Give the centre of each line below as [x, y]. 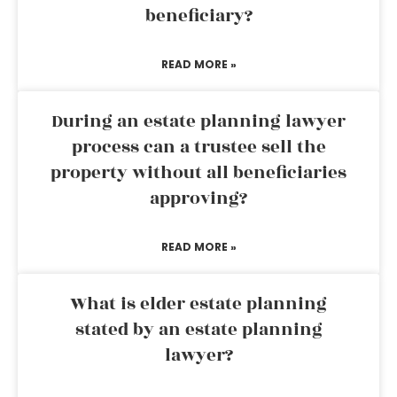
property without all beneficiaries [198, 173]
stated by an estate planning [198, 330]
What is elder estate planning [198, 304]
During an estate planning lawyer [198, 121]
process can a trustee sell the [198, 147]
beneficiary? [198, 16]
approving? [198, 198]
